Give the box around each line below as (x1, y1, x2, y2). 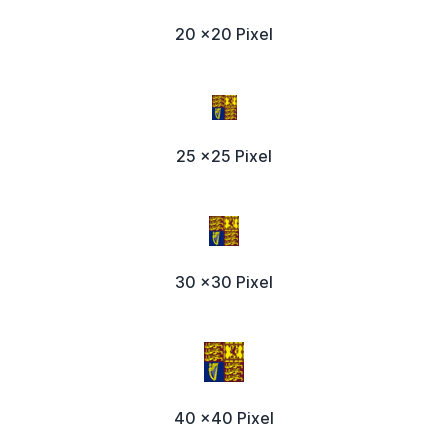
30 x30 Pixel (175, 272, 273, 293)
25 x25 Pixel (176, 146, 272, 167)
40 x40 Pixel (174, 408, 274, 429)
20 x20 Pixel (175, 23, 273, 44)
